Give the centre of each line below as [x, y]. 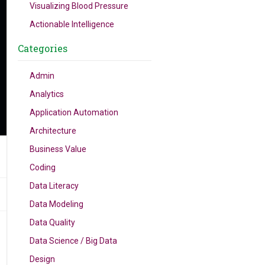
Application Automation [74, 112]
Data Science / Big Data [74, 241]
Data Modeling [57, 204]
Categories [43, 48]
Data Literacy [54, 186]
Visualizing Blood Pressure [79, 6]
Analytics [47, 94]
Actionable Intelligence [72, 24]
